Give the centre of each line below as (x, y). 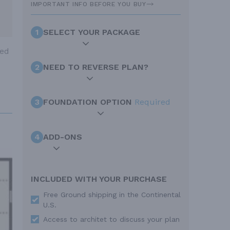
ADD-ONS (63, 137)
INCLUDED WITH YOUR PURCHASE (99, 179)
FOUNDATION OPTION (89, 102)
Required (152, 102)
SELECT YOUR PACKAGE (92, 32)
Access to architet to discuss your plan (111, 219)
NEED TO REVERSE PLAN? (96, 67)
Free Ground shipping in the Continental (112, 195)
